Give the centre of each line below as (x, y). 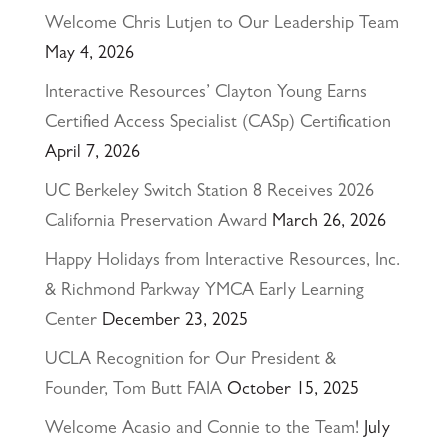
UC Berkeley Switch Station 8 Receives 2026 (209, 192)
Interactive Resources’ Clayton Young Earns (205, 93)
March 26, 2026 (328, 222)
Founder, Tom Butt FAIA (133, 390)
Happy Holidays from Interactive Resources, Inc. (222, 261)
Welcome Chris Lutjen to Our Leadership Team (221, 24)
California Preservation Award (155, 222)
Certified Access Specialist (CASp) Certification (217, 123)
